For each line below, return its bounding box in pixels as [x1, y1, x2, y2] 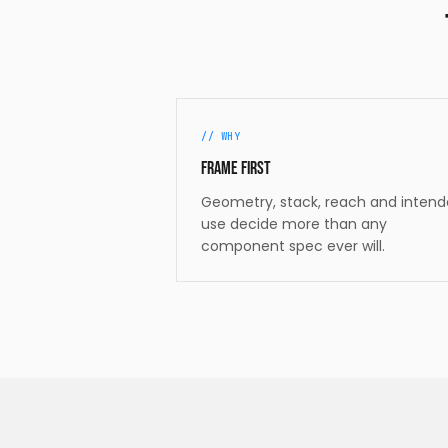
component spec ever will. [201, 235, 385, 256]
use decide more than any [201, 213, 387, 234]
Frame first [201, 157, 271, 179]
